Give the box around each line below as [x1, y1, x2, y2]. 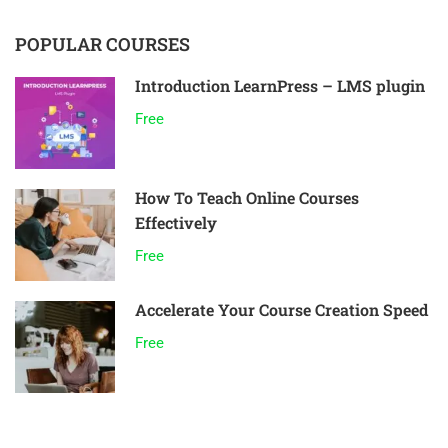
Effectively [135, 212, 217, 233]
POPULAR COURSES [15, 32, 190, 56]
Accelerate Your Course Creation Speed [135, 299, 428, 320]
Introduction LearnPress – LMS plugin [135, 75, 425, 96]
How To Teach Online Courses [135, 187, 359, 208]
